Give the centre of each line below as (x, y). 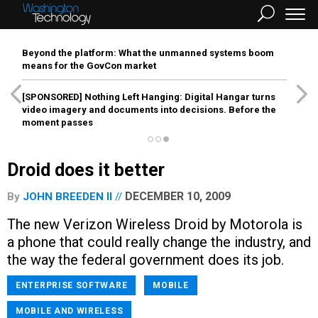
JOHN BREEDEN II (67, 197)
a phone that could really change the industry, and (159, 242)
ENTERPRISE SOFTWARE (72, 285)
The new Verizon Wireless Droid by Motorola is (155, 224)
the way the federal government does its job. (146, 260)
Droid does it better (86, 170)
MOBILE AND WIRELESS (70, 311)
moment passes (57, 122)
